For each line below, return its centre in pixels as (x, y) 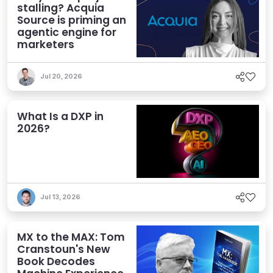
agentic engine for (67, 32)
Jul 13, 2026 (60, 197)
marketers (46, 44)
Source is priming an (72, 20)
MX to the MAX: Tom (71, 237)
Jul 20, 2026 (61, 76)
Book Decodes (56, 261)
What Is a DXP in (60, 116)
